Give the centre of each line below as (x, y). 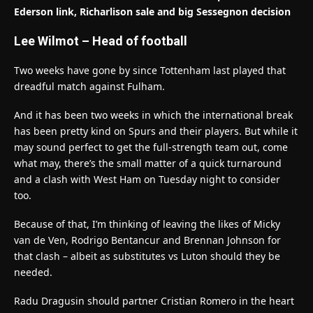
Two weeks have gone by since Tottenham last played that (150, 70)
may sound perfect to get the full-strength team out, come (151, 147)
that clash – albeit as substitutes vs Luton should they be (147, 256)
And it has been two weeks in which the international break (153, 115)
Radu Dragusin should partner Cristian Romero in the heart (154, 300)
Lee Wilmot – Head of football (101, 41)
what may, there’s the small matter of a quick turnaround (148, 163)
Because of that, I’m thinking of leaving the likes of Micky (147, 224)
